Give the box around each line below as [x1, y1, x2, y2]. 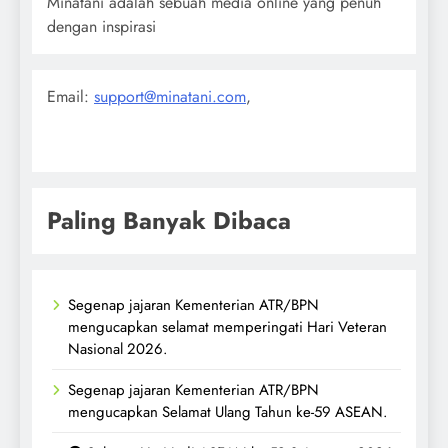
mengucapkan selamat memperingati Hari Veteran [68, 315, 387, 338]
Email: [47, 84, 94, 108]
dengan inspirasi [47, 14, 156, 38]
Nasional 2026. [68, 337, 167, 360]
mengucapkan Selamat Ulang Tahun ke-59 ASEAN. [68, 400, 387, 423]
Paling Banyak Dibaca [47, 202, 291, 238]
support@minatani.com [94, 84, 246, 108]
